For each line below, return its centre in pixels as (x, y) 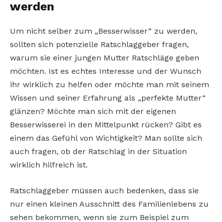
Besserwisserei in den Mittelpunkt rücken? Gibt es (106, 125)
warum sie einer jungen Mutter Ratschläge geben (105, 58)
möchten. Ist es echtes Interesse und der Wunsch (106, 71)
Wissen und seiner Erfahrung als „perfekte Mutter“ (108, 98)
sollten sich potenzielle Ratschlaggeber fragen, (99, 45)
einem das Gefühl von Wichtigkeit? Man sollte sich (106, 138)
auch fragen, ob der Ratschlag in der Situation (98, 152)
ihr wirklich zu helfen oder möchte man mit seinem (110, 85)
